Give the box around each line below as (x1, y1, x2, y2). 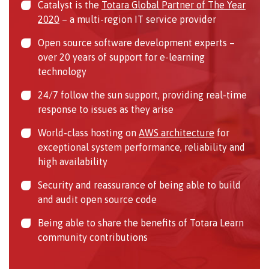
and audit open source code (38, 193, 157, 205)
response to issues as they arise (38, 103, 174, 115)
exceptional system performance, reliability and (38, 141, 245, 153)
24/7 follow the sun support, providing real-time (38, 89, 247, 100)
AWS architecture (139, 127, 214, 138)
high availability (38, 156, 107, 167)
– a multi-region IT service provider (59, 13, 216, 25)
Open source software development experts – (38, 37, 235, 48)
